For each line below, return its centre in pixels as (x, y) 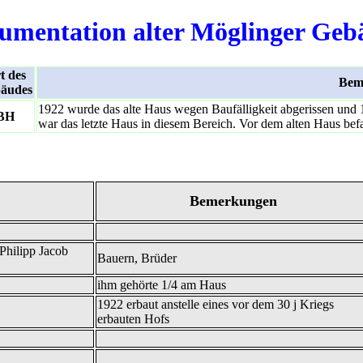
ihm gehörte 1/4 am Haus (162, 284)
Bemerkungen (233, 201)
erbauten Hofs (133, 318)
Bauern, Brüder (137, 258)
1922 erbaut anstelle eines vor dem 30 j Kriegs (216, 304)
